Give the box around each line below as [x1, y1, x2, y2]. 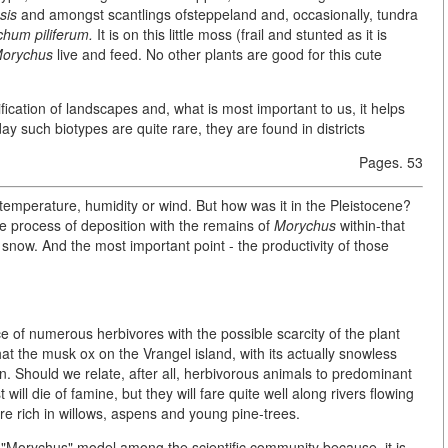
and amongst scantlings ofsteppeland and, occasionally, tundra [17, 3, 418, 24]
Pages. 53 [359, 151, 423, 172]
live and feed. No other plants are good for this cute [53, 43, 382, 64]
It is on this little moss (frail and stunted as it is [93, 23, 387, 44]
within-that [336, 214, 405, 235]
